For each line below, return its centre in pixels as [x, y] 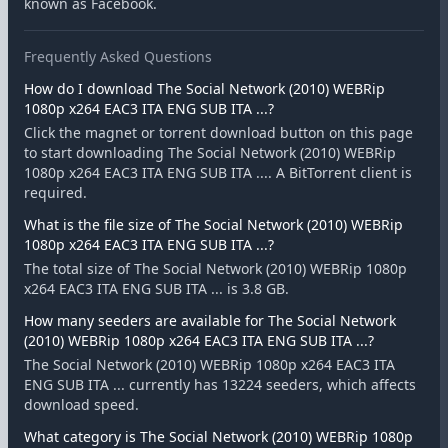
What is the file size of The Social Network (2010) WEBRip [213, 224]
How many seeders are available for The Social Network [210, 320]
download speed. [81, 404]
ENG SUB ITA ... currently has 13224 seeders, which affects [220, 384]
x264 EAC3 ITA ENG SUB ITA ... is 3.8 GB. [156, 288]
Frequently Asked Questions [118, 56]
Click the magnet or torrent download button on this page [218, 132]
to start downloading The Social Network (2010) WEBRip [210, 152]
